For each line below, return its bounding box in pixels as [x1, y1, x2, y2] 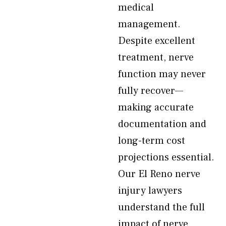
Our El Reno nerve [118, 167, 200, 181]
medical [118, 1, 154, 14]
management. [118, 18, 181, 31]
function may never [118, 68, 206, 81]
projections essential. [118, 151, 214, 164]
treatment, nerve [118, 51, 194, 64]
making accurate [118, 101, 194, 114]
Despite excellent [118, 34, 195, 47]
